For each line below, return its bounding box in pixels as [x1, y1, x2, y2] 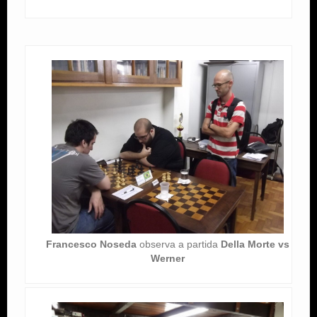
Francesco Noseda [45, 238, 137, 250]
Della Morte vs [220, 238, 289, 250]
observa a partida [136, 238, 221, 250]
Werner [150, 253, 185, 265]
